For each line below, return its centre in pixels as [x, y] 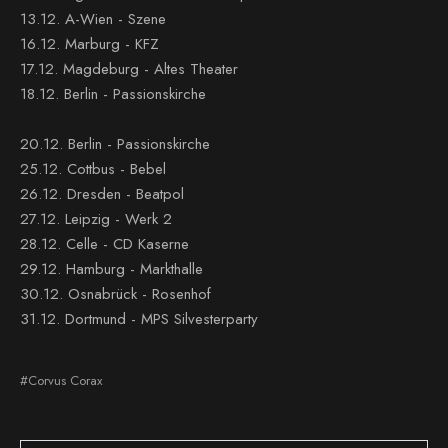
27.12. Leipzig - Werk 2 [96, 219]
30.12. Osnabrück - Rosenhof [115, 294]
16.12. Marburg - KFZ [89, 44]
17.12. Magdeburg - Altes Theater [129, 69]
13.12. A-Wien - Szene [93, 19]
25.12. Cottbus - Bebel [93, 169]
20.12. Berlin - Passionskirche [115, 144]
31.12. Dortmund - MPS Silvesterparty [139, 319]
